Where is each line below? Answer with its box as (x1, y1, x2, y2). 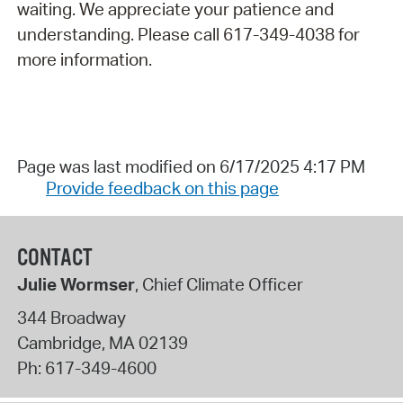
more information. (16, 49, 152, 71)
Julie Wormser (16, 273, 135, 295)
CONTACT (16, 243, 93, 273)
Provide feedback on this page (45, 177, 279, 200)
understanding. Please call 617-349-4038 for (16, 23, 360, 46)
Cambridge (16, 332, 102, 354)
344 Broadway (16, 307, 126, 329)
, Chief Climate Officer (134, 273, 303, 295)
